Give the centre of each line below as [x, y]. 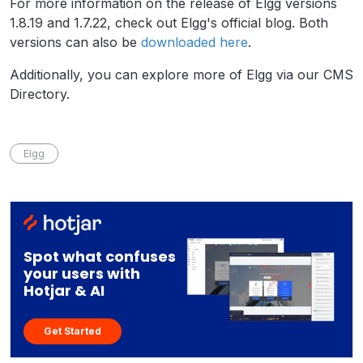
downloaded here [194, 42]
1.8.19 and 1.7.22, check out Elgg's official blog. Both [169, 23]
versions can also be [75, 42]
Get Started [73, 331]
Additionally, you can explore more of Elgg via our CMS [181, 75]
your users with [82, 273]
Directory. [40, 94]
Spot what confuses [100, 256]
